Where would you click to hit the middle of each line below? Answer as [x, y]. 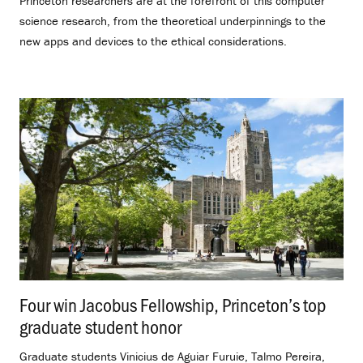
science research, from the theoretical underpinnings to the [173, 21]
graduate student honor [100, 326]
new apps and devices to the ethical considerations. [153, 41]
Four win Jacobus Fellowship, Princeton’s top [173, 304]
